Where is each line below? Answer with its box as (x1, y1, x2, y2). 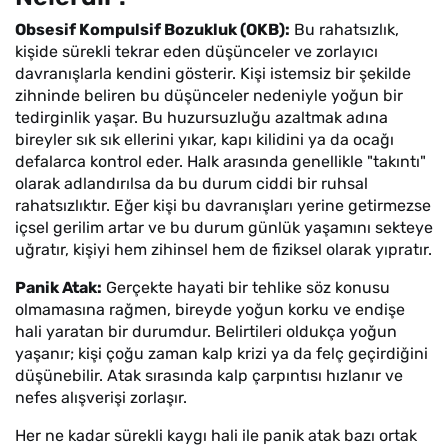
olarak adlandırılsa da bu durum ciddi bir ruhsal (15, 174, 368, 193)
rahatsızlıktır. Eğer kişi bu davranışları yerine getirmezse (15, 196, 431, 215)
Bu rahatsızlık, (290, 20, 399, 39)
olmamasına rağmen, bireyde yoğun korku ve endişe (15, 300, 405, 319)
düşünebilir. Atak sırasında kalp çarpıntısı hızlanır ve (15, 366, 403, 385)
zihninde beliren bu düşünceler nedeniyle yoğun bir (15, 86, 403, 105)
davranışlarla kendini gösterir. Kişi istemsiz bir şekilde (15, 64, 411, 83)
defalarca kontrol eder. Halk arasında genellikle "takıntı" (15, 152, 426, 171)
